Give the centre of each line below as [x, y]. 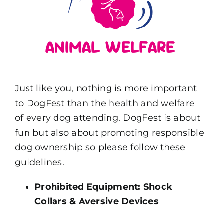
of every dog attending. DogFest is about [107, 118]
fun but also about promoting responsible [109, 132]
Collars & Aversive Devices [96, 201]
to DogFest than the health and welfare [105, 103]
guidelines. [39, 162]
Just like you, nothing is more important [106, 88]
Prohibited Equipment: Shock [103, 186]
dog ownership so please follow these [100, 147]
